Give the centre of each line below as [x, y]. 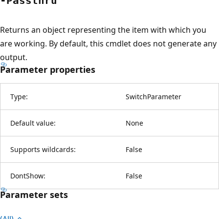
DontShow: [28, 175]
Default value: [33, 123]
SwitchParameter [153, 96]
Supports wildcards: [43, 149]
